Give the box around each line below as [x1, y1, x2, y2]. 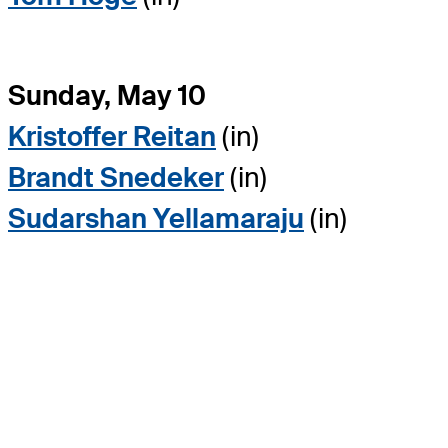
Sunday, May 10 [8, 77, 206, 113]
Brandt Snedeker [8, 159, 224, 195]
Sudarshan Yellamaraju [8, 200, 304, 236]
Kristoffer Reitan [8, 118, 216, 154]
